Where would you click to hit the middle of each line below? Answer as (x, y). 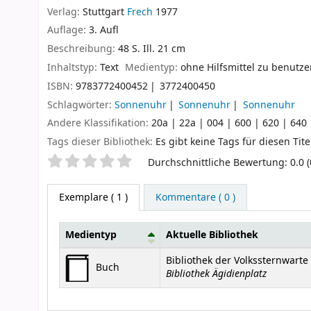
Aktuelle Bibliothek (212, 235)
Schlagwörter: (81, 105)
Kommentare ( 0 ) (195, 197)
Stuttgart (103, 12)
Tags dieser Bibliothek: (100, 142)
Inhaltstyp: (74, 67)
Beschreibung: (83, 49)
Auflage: (68, 31)
